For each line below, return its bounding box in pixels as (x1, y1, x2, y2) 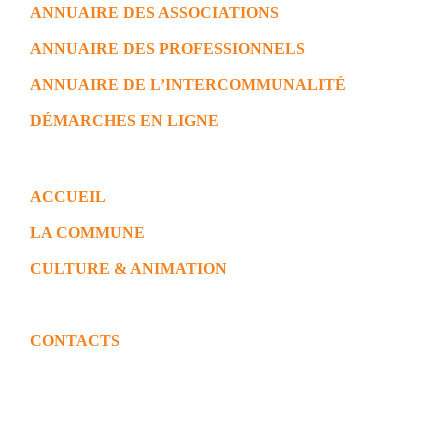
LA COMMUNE (30, 224, 145, 242)
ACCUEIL (30, 188, 106, 206)
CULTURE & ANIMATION (30, 260, 227, 278)
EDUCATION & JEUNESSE (30, 296, 233, 314)
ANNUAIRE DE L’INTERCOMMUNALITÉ (30, 76, 346, 94)
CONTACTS (30, 332, 120, 350)
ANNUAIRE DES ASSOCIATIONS (30, 4, 279, 22)
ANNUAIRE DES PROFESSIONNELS (30, 40, 305, 58)
